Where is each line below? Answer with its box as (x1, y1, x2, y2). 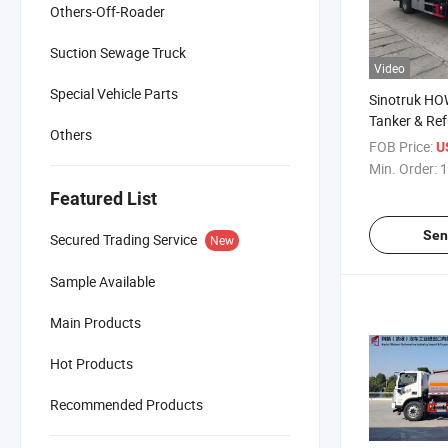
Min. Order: (369, 158, 437, 178)
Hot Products (50, 353, 133, 373)
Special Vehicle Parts (50, 83, 178, 103)
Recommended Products (50, 394, 203, 414)
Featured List (50, 187, 157, 209)
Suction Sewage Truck (50, 42, 186, 62)
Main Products (50, 312, 141, 332)
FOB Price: (369, 136, 433, 156)
